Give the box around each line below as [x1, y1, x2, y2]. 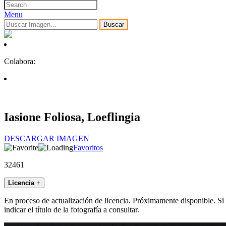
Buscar [103, 21, 124, 29]
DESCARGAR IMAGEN [4, 134, 89, 143]
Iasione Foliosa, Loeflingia [4, 110, 140, 124]
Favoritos [73, 143, 103, 152]
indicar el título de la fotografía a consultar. [4, 205, 139, 214]
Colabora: [4, 57, 35, 66]
